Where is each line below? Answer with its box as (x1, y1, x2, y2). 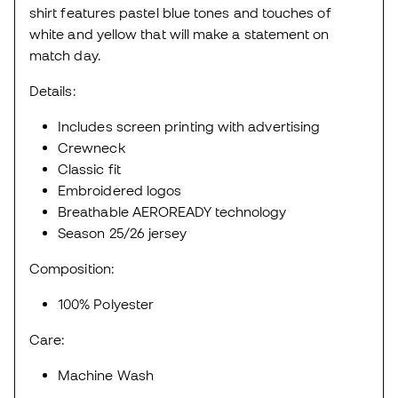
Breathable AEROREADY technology (58, 203, 287, 220)
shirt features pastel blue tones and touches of (29, 4, 331, 21)
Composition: (29, 260, 115, 277)
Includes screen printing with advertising (58, 118, 321, 135)
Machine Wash (58, 367, 154, 384)
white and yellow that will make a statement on (29, 26, 330, 43)
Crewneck (58, 139, 125, 156)
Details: (29, 83, 76, 99)
